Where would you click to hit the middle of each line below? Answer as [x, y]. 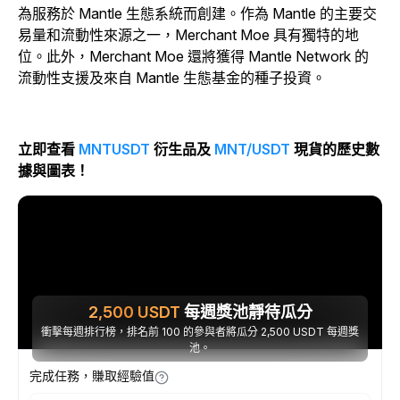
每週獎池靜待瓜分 [246, 312]
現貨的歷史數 [335, 149]
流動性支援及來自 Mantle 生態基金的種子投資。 [172, 78]
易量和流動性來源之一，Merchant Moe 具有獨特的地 [188, 35]
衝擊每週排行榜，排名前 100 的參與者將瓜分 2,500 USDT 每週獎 [200, 332]
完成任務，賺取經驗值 [92, 375]
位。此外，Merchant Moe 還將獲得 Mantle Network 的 [193, 56]
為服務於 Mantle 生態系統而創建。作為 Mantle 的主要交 [197, 13]
